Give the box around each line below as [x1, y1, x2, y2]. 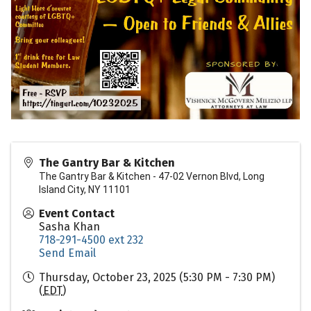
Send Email [39, 246, 96, 260]
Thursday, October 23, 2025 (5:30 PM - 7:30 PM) [39, 270, 275, 284]
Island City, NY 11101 [39, 183, 131, 195]
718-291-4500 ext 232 [39, 233, 144, 246]
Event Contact [39, 206, 115, 220]
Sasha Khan [39, 219, 100, 233]
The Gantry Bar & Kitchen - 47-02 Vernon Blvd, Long [39, 170, 264, 182]
